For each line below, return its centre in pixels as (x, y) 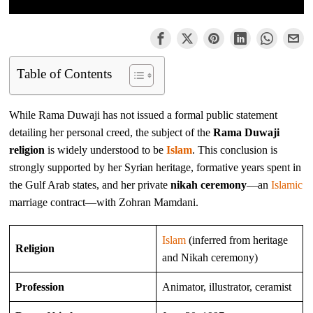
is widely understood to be (106, 150)
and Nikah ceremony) (210, 257)
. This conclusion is (235, 150)
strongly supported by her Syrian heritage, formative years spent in (155, 167)
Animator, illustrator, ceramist (227, 286)
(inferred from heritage (237, 240)
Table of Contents (65, 73)
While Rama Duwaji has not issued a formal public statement (144, 115)
